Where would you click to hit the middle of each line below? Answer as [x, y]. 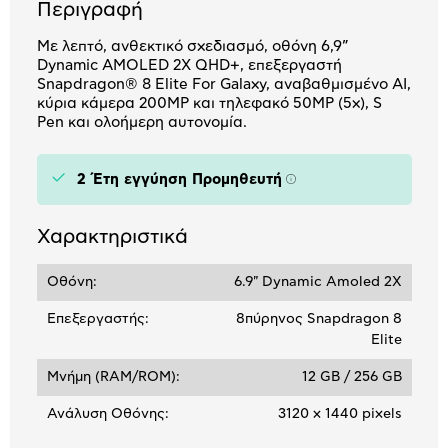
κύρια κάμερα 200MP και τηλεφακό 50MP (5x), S [209, 103]
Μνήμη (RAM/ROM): [113, 376]
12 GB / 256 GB [351, 376]
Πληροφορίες [337, 185]
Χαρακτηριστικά [112, 236]
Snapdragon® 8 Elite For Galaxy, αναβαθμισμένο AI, [223, 84]
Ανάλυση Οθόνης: [107, 413]
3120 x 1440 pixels [339, 413]
